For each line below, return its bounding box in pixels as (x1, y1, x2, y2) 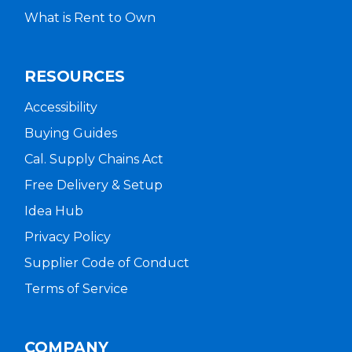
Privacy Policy (24, 229, 111, 245)
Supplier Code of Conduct (24, 255, 189, 271)
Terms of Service (24, 281, 128, 297)
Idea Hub (24, 203, 83, 219)
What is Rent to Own (24, 9, 156, 25)
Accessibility (24, 100, 97, 115)
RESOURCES (24, 66, 125, 86)
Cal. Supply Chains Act (24, 152, 163, 167)
